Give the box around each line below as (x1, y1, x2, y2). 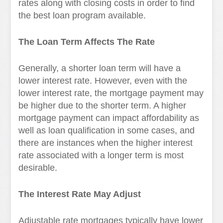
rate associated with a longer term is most (18, 150, 184, 160)
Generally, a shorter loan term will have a (18, 63, 181, 73)
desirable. (18, 163, 58, 173)
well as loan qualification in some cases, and (18, 125, 195, 135)
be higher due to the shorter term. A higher (18, 101, 187, 111)
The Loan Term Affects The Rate (18, 37, 155, 47)
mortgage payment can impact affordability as (18, 113, 200, 123)
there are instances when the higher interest (18, 138, 193, 148)
